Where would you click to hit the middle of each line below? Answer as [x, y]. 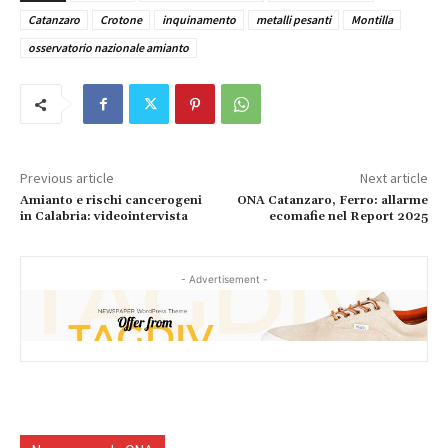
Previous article [67, 178]
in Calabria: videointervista [104, 217]
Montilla [372, 20]
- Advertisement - [224, 279]
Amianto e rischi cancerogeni [111, 201]
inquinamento [199, 20]
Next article [393, 178]
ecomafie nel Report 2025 [348, 217]
